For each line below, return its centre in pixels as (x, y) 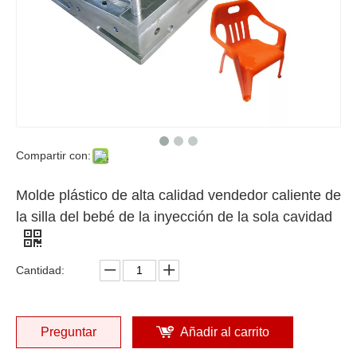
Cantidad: (40, 270)
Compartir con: (53, 155)
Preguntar (69, 331)
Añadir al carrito (225, 331)
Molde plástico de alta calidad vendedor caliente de (178, 195)
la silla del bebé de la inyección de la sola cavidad (174, 216)
